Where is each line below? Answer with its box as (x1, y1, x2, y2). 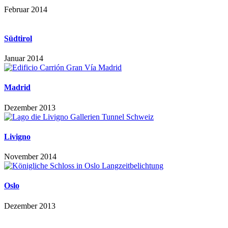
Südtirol (4, 34, 32, 43)
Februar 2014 (4, 5, 47, 14)
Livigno (4, 132, 31, 141)
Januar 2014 (4, 54, 43, 63)
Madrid (4, 83, 31, 92)
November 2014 (4, 152, 56, 161)
